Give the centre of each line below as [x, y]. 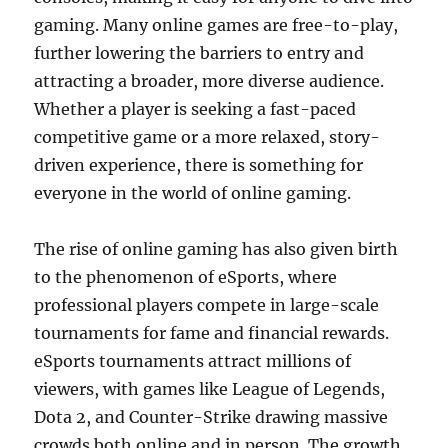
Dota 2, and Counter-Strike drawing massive [211, 417]
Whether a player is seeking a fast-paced [195, 109]
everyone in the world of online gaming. [193, 193]
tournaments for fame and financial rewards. [212, 333]
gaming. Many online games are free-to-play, [216, 25]
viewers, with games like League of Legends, [210, 389]
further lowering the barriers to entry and [199, 53]
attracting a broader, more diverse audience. [209, 81]
